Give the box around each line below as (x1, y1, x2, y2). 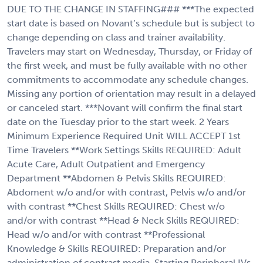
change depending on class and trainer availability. (7, 31, 225, 43)
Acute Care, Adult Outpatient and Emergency (7, 158, 205, 170)
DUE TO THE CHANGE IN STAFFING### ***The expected (7, 3, 254, 15)
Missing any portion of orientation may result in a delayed (7, 87, 256, 99)
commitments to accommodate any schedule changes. (7, 73, 248, 85)
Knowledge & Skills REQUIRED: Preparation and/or (7, 242, 226, 254)
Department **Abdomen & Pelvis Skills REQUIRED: (7, 172, 226, 184)
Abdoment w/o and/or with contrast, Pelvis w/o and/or (7, 186, 246, 198)
